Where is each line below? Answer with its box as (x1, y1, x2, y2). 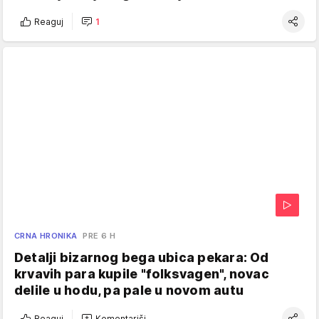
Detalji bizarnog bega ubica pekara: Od (14, 250, 269, 266)
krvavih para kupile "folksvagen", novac (14, 266, 269, 282)
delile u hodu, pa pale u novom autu (14, 283, 244, 298)
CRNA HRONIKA (14, 231, 78, 241)
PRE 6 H (83, 231, 116, 241)
